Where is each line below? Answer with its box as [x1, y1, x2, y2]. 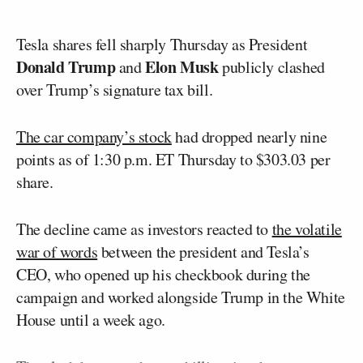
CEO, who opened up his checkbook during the [16, 263, 310, 285]
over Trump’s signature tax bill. [16, 78, 213, 100]
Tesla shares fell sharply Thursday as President [16, 32, 308, 55]
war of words [16, 240, 98, 263]
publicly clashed [218, 55, 325, 78]
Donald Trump [16, 54, 116, 79]
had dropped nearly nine [171, 125, 327, 147]
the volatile [271, 217, 342, 240]
